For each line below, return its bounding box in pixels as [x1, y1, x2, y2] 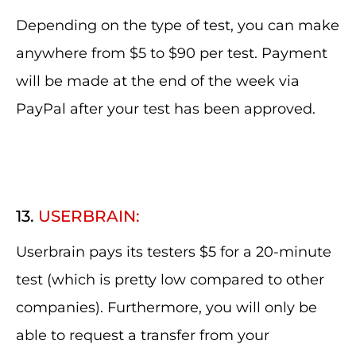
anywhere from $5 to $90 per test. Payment [16, 44, 327, 62]
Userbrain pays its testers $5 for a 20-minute [16, 243, 331, 261]
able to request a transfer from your [16, 327, 269, 344]
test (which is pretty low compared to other [16, 271, 324, 288]
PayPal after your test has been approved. [16, 100, 315, 118]
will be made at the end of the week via [16, 72, 300, 90]
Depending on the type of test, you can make [16, 17, 339, 34]
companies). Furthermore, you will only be [16, 299, 317, 316]
